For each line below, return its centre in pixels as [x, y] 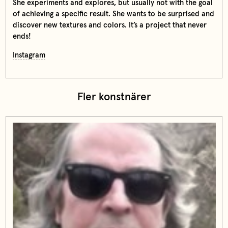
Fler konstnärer [114, 97]
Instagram [29, 55]
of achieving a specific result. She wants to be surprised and [113, 14]
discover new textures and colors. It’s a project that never [109, 25]
